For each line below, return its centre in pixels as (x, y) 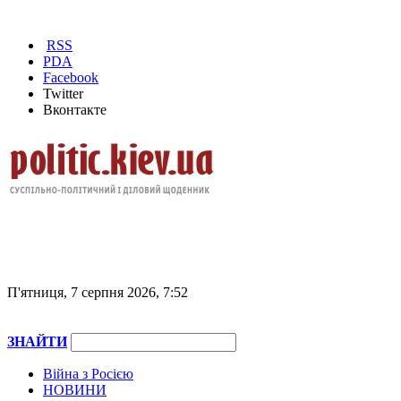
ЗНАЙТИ (37, 341)
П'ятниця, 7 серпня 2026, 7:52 (98, 292)
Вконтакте (75, 110)
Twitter (63, 94)
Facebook (71, 77)
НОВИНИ (75, 390)
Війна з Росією (88, 374)
